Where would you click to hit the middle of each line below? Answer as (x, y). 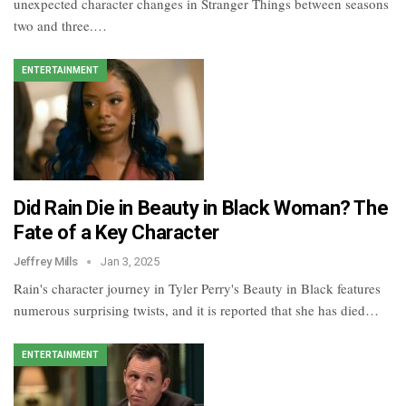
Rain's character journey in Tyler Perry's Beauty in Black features (197, 289)
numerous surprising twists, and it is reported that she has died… (196, 310)
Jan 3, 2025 (130, 262)
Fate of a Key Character (116, 233)
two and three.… (60, 25)
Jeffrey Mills (47, 262)
